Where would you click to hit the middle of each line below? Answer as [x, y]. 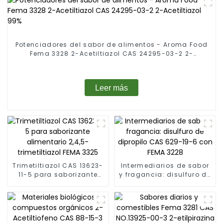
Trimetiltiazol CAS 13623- [58, 165]
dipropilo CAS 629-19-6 [165, 183]
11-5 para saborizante [58, 174]
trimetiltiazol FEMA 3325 [58, 192]
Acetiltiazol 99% [111, 63]
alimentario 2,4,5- [58, 183]
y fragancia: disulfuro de [165, 174]
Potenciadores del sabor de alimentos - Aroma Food [111, 45]
